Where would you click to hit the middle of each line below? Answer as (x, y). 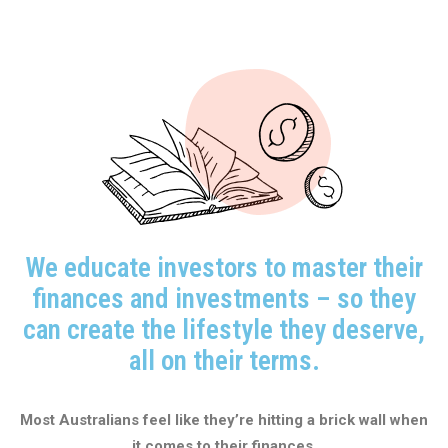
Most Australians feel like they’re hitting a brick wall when (224, 420)
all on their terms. (224, 361)
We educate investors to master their (224, 268)
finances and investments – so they (224, 299)
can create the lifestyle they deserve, (224, 330)
